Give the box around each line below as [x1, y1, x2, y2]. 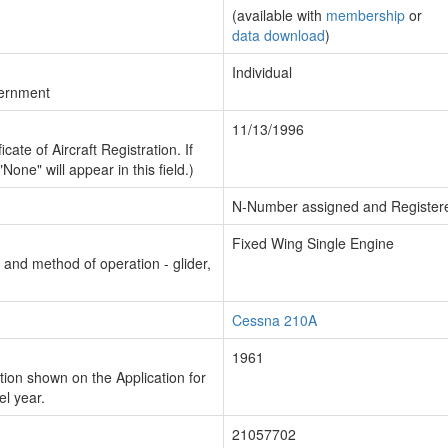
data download [232, 25, 325, 45]
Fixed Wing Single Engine [232, 233, 394, 253]
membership [326, 5, 405, 25]
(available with [232, 5, 326, 25]
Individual [232, 62, 292, 82]
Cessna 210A [232, 310, 317, 330]
